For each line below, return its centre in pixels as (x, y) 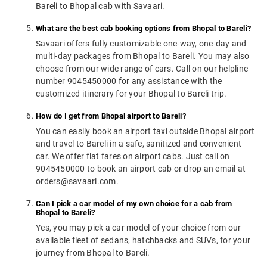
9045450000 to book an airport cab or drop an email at (141, 169)
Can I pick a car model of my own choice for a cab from (134, 204)
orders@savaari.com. (77, 181)
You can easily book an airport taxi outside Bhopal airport (145, 131)
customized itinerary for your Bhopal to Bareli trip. (131, 94)
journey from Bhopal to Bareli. (93, 253)
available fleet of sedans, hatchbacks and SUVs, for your (143, 240)
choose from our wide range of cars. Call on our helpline (142, 69)
